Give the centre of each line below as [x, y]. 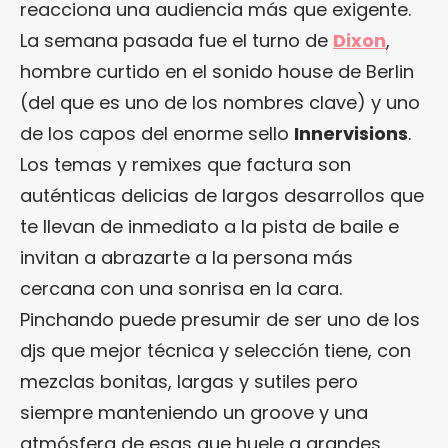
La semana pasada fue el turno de [176, 40]
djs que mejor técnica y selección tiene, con [215, 350]
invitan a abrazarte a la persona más [186, 257]
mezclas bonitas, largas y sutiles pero [189, 381]
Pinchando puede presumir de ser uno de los [220, 319]
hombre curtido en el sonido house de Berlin [217, 71]
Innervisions [351, 133]
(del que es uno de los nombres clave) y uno [220, 102]
